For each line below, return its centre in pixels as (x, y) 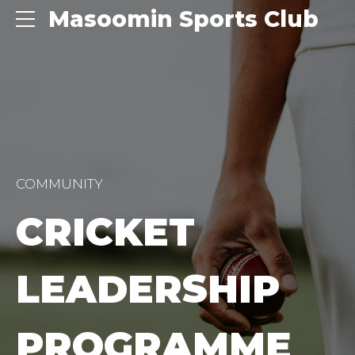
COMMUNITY (59, 184)
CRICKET (105, 231)
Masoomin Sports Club (183, 19)
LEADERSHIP (148, 288)
